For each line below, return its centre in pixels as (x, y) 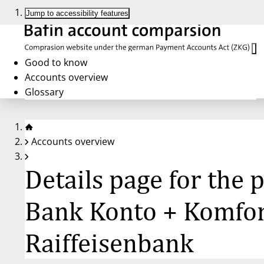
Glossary (44, 92)
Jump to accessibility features (77, 13)
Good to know (56, 62)
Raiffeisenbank (109, 242)
